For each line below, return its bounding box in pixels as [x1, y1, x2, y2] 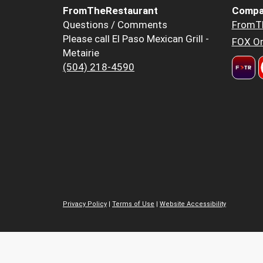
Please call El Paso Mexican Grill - [63, 33, 209, 45]
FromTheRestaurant [63, 5, 158, 17]
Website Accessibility [160, 200, 226, 208]
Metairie [63, 47, 99, 59]
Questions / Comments [63, 19, 167, 31]
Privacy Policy [63, 200, 107, 208]
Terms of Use [112, 200, 154, 208]
